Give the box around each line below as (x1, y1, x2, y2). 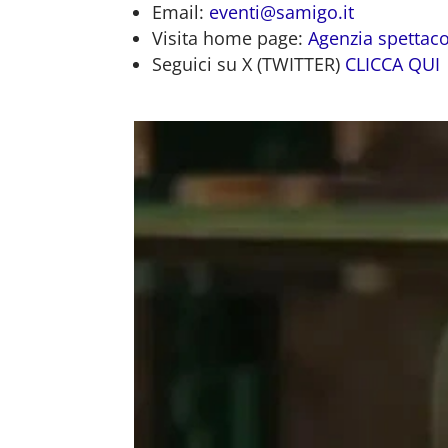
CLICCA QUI (345, 52, 441, 77)
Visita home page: (152, 26, 309, 51)
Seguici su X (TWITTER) (152, 52, 346, 77)
